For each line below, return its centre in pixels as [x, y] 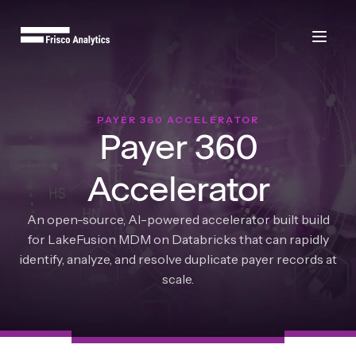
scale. [178, 279]
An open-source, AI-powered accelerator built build [178, 219]
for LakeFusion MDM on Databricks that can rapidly [178, 239]
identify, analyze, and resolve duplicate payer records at [178, 259]
